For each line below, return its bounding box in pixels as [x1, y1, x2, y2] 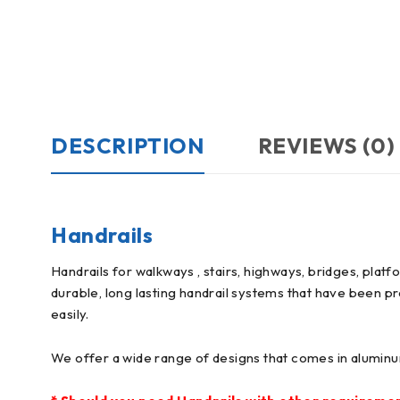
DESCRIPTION [51, 131, 204, 159]
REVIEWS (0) [257, 131, 396, 159]
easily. [51, 304, 89, 322]
